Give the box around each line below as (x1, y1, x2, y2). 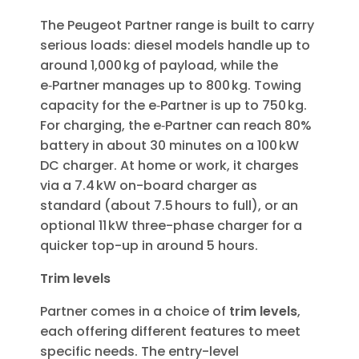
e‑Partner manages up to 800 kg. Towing (40, 76, 301, 95)
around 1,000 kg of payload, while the (40, 56, 278, 75)
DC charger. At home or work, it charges (40, 156, 299, 175)
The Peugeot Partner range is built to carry (40, 16, 314, 35)
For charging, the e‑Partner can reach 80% (40, 116, 312, 135)
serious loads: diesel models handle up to (40, 36, 310, 55)
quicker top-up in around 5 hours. (40, 236, 258, 256)
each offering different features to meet (40, 322, 301, 341)
